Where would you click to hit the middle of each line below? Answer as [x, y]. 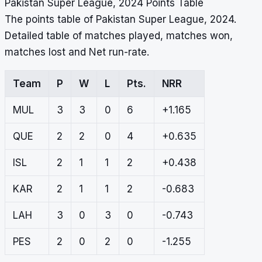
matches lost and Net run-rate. [77, 52]
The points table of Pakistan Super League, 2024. [120, 20]
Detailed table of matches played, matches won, [119, 36]
